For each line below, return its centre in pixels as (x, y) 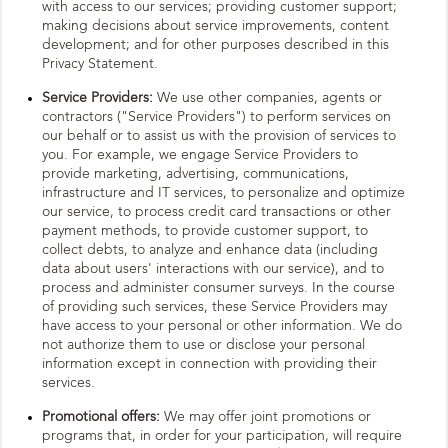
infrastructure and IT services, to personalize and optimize (223, 193)
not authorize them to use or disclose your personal (203, 345)
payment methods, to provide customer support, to (205, 231)
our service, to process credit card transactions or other (216, 212)
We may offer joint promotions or (265, 417)
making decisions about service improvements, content (215, 26)
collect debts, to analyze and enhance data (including (210, 250)
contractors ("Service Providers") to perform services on (216, 117)
